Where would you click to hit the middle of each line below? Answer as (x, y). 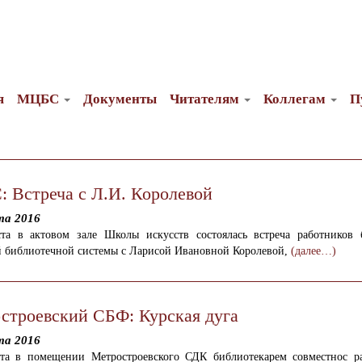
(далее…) (314, 251)
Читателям (206, 99)
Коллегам (296, 99)
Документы (120, 99)
